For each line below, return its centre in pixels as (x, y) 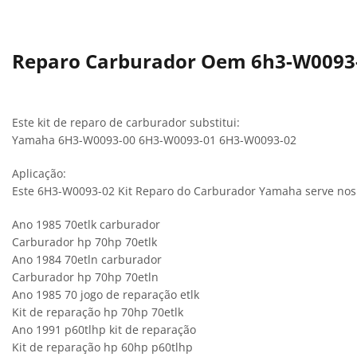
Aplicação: (39, 173)
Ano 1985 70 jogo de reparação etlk (106, 294)
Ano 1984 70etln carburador (87, 259)
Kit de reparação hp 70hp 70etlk (98, 312)
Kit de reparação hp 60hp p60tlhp (102, 347)
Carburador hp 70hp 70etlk (84, 241)
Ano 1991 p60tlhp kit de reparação (104, 329)
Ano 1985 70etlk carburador (86, 224)
